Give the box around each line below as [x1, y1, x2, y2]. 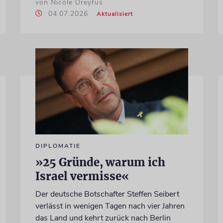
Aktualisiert [96, 9, 133, 18]
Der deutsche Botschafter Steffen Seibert [35, 188, 179, 200]
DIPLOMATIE [35, 141, 81, 150]
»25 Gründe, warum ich [35, 155, 165, 169]
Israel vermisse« [35, 169, 129, 183]
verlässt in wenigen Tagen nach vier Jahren [35, 200, 185, 212]
